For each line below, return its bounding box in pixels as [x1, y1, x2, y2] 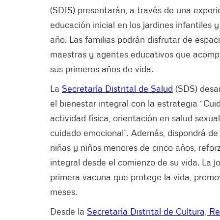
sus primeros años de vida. [50, 63, 153, 74]
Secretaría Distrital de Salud [62, 82, 173, 94]
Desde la [50, 205, 87, 217]
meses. [50, 186, 77, 197]
